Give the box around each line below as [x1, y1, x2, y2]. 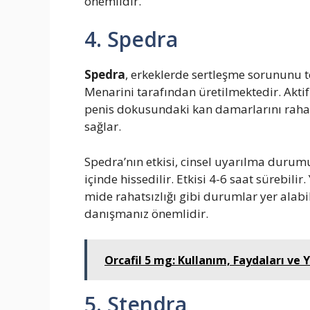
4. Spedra [84, 25, 178, 54]
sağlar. [84, 118, 121, 135]
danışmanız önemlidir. [84, 205, 208, 221]
